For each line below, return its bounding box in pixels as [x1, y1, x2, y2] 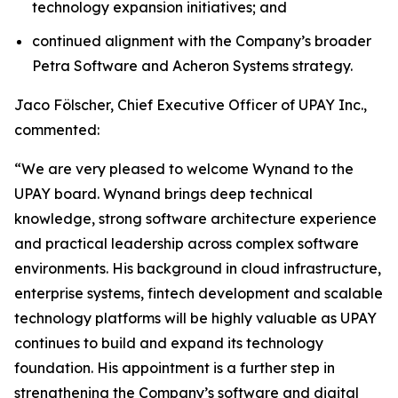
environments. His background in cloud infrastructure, [14, 259, 381, 278]
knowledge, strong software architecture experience [14, 210, 377, 228]
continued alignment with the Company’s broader [32, 32, 371, 51]
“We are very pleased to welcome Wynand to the [14, 160, 354, 179]
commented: [14, 121, 99, 139]
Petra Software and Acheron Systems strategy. [32, 57, 353, 76]
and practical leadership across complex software [14, 235, 359, 253]
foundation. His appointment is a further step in [14, 359, 335, 378]
